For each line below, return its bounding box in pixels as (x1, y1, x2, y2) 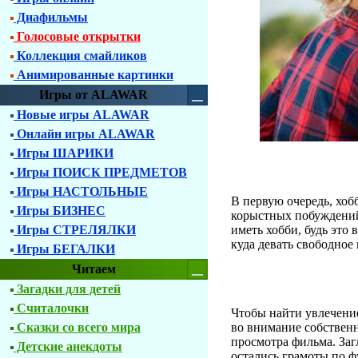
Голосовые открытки (14, 30, 141, 43)
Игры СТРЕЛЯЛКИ (14, 223, 136, 237)
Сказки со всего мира (14, 320, 141, 334)
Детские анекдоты (14, 340, 122, 353)
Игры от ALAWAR (39, 88, 148, 101)
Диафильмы (14, 10, 88, 24)
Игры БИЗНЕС (14, 204, 105, 217)
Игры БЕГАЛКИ (14, 242, 115, 256)
